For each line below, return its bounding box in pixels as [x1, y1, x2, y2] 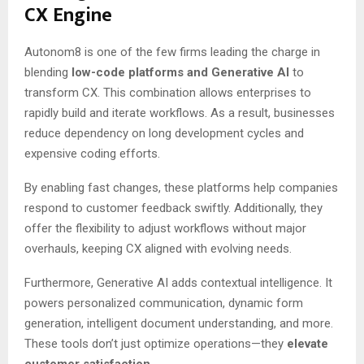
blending [24, 64, 71, 80]
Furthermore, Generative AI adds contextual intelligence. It [24, 275, 332, 290]
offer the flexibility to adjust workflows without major [24, 220, 306, 236]
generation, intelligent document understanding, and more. [24, 315, 333, 331]
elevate [287, 336, 328, 351]
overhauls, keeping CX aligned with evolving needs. [24, 240, 292, 256]
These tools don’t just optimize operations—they [24, 336, 287, 351]
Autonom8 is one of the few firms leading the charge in [24, 44, 320, 59]
